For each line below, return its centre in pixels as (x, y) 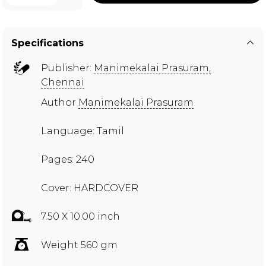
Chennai (63, 82)
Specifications (47, 43)
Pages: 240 (68, 159)
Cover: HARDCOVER (90, 188)
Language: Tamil (83, 131)
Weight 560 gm (79, 245)
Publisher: (67, 68)
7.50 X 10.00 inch (80, 216)
